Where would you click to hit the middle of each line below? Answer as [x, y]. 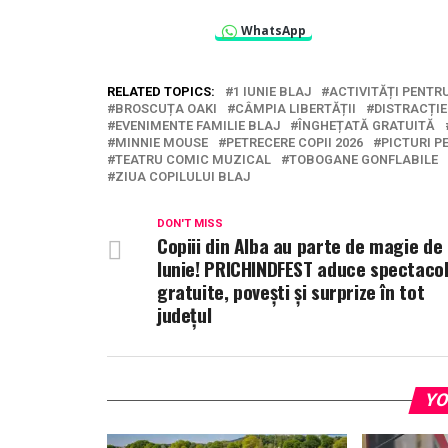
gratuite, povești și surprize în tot [291, 292]
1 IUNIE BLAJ [272, 92]
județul [184, 315]
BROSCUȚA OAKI [166, 109]
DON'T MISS [190, 224]
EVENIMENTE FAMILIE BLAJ [197, 126]
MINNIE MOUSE [161, 143]
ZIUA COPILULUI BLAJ [182, 177]
